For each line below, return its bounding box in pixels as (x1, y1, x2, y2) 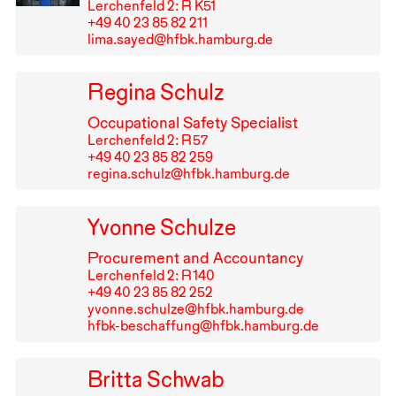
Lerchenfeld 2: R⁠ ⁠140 (87, 267, 215, 285)
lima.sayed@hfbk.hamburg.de (87, 30, 273, 48)
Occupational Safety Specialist (87, 113, 298, 133)
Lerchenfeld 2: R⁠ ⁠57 (87, 132, 208, 149)
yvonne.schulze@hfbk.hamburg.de (87, 301, 304, 318)
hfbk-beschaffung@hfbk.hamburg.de (87, 317, 319, 335)
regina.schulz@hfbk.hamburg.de (87, 165, 290, 183)
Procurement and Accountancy (87, 248, 303, 268)
